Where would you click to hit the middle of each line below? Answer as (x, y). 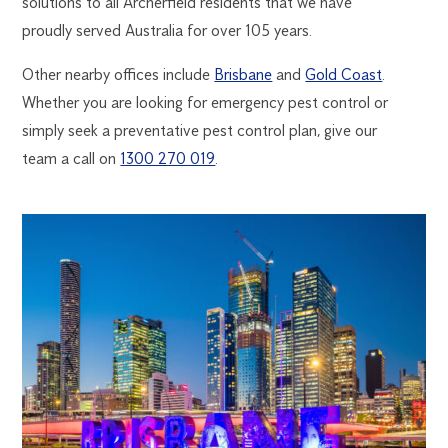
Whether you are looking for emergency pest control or (205, 102)
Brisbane (243, 74)
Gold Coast (344, 74)
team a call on (71, 158)
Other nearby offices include (118, 74)
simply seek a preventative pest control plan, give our (200, 130)
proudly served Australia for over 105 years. (167, 30)
